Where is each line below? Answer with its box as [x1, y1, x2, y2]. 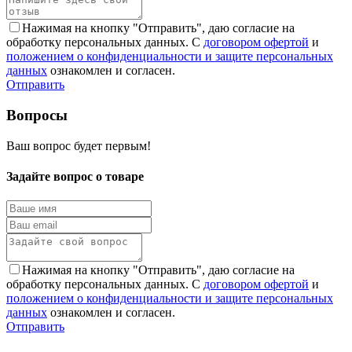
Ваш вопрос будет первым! [6, 138, 151, 152]
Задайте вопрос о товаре [6, 170, 144, 184]
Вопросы [6, 107, 68, 124]
